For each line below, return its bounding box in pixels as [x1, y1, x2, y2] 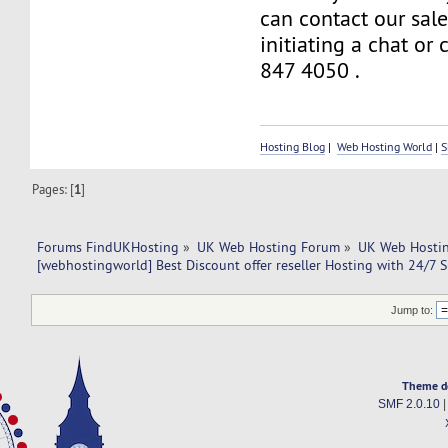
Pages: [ [32, 181, 75, 198]
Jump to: [391, 303, 434, 316]
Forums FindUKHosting [36, 238, 179, 257]
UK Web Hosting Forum [197, 238, 341, 257]
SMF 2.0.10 [377, 397, 440, 410]
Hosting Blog [260, 138, 326, 154]
